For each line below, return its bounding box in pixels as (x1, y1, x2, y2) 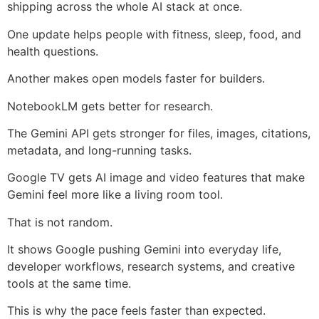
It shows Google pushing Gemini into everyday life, (7, 242, 281, 257)
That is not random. (7, 214, 113, 229)
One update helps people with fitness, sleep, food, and (7, 26, 301, 41)
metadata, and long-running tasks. (7, 142, 192, 157)
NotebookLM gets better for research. (7, 98, 213, 113)
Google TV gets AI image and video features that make (7, 170, 305, 185)
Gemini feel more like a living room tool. (7, 187, 223, 202)
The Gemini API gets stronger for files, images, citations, (7, 125, 310, 140)
